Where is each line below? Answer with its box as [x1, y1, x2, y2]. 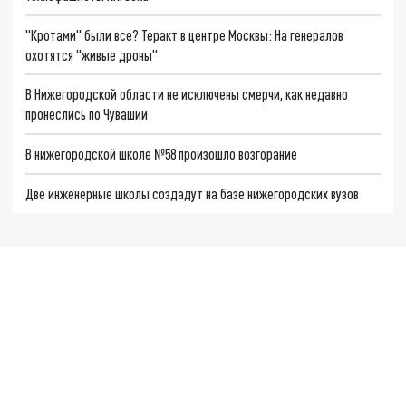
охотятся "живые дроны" [25, 45, 159, 63]
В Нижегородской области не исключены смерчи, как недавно [25, 85, 349, 103]
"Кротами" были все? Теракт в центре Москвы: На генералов [25, 25, 344, 43]
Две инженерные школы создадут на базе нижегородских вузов [25, 184, 360, 202]
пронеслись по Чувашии [25, 105, 149, 123]
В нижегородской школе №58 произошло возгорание [25, 145, 298, 163]
